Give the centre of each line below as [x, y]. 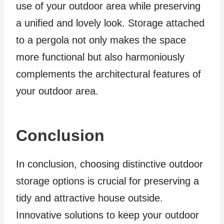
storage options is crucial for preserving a [107, 181]
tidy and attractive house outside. [89, 198]
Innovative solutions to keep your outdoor [107, 215]
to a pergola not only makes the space [101, 40]
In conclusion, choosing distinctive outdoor [109, 164]
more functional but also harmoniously [100, 57]
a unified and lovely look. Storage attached [110, 23]
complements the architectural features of [108, 74]
